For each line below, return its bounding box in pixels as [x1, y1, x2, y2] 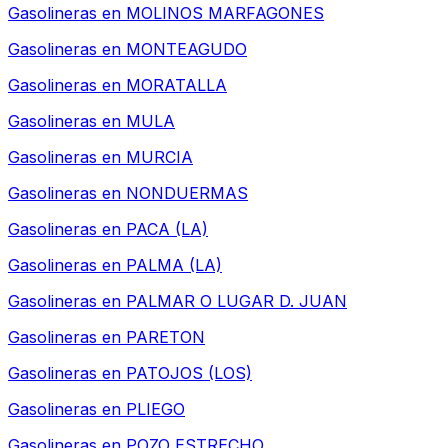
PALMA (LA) [126, 255, 222, 276]
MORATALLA [126, 75, 227, 96]
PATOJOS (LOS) [126, 363, 252, 384]
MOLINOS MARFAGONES [126, 3, 324, 24]
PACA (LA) [126, 219, 208, 240]
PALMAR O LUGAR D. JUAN [126, 291, 347, 312]
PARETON [126, 327, 205, 348]
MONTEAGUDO [126, 39, 247, 60]
